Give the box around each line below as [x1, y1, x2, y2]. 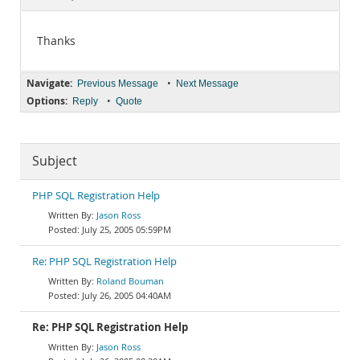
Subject [32, 153, 77, 170]
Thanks [37, 34, 76, 48]
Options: [27, 94, 67, 108]
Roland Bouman [96, 275, 164, 287]
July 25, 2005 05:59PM [82, 223, 171, 235]
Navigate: [27, 76, 72, 90]
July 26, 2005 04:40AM [82, 289, 171, 301]
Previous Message [77, 78, 158, 89]
